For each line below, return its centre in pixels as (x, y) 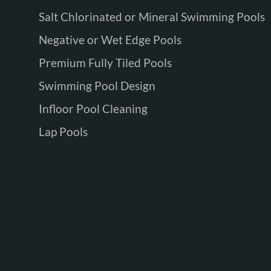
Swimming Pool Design (97, 86)
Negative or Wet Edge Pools (110, 40)
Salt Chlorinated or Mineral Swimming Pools (152, 17)
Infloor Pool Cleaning (93, 109)
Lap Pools (63, 132)
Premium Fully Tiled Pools (105, 63)
